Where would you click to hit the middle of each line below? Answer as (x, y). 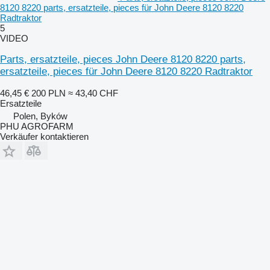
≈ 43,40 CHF (93, 93)
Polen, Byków (40, 116)
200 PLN (49, 93)
